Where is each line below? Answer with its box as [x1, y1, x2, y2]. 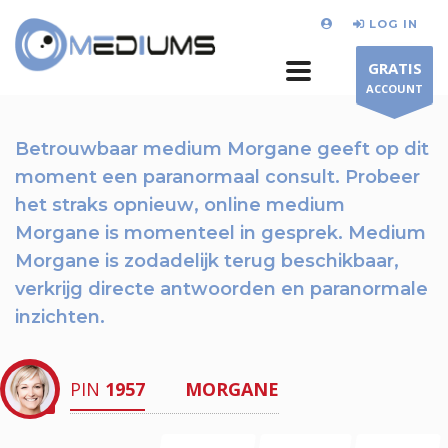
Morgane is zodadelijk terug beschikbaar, [15, 250, 399, 272]
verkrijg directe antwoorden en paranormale [15, 278, 428, 300]
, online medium [194, 194, 345, 216]
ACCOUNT [366, 81, 423, 96]
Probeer [345, 166, 420, 188]
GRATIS [367, 58, 422, 78]
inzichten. [15, 306, 105, 328]
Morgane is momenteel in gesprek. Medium [15, 222, 426, 244]
